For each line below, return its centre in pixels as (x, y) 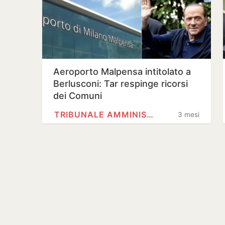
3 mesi (189, 115)
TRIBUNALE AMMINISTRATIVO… (150, 115)
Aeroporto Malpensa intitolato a (122, 72)
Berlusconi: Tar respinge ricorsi (121, 84)
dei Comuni (78, 96)
